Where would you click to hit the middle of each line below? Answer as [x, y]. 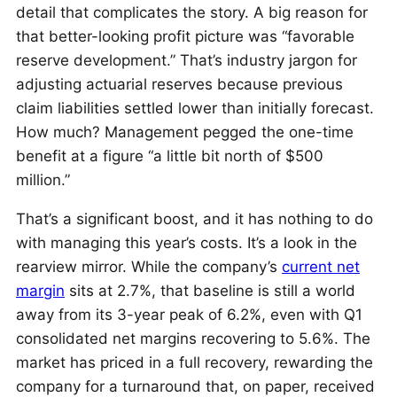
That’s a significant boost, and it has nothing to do [195, 218]
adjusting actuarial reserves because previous [179, 84]
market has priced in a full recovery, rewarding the [195, 362]
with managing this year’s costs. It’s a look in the [187, 242]
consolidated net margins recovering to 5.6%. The [193, 338]
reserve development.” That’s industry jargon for [187, 60]
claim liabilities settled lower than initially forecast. [195, 108]
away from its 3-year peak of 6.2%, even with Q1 [189, 314]
